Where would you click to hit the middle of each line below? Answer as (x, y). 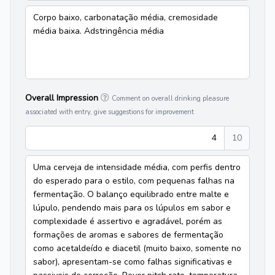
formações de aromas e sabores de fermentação (128, 235)
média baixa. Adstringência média (99, 31)
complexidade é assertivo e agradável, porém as (128, 221)
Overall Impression (63, 98)
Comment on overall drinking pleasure (170, 99)
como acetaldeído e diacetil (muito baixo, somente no (137, 248)
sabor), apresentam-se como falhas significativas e (133, 262)
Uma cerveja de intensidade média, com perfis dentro (137, 167)
